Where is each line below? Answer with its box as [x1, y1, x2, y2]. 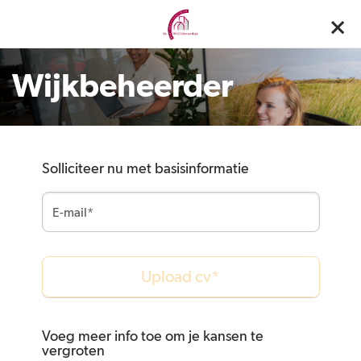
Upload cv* [141, 268, 220, 285]
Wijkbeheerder [12, 71, 233, 103]
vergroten [41, 344, 105, 359]
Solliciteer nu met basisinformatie [41, 162, 249, 176]
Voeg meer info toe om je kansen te [41, 330, 263, 345]
